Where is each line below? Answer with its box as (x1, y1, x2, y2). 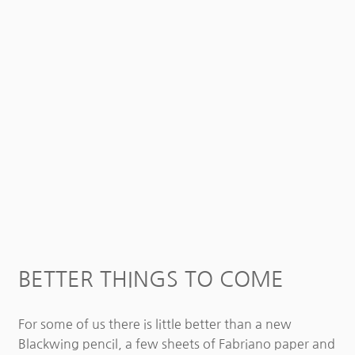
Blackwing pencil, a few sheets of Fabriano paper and (17, 337, 335, 350)
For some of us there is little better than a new (17, 317, 292, 330)
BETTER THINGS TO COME (17, 269, 284, 291)
